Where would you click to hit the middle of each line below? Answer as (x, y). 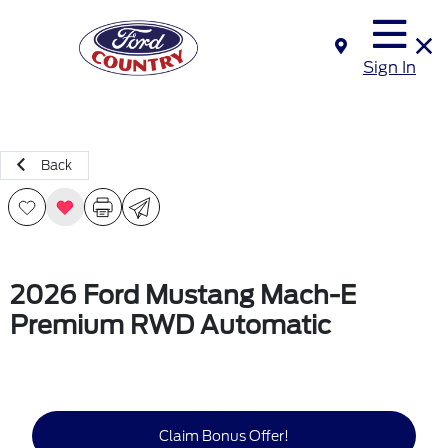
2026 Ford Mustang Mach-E (183, 295)
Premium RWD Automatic (170, 325)
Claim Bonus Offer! (224, 435)
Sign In (389, 67)
